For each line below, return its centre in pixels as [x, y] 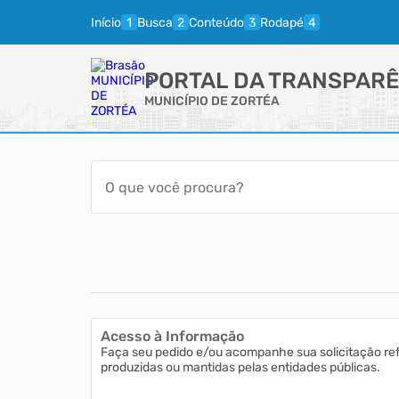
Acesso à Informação [172, 336]
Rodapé [282, 22]
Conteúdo [216, 22]
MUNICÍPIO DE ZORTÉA [212, 101]
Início [106, 22]
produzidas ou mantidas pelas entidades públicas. [240, 367]
